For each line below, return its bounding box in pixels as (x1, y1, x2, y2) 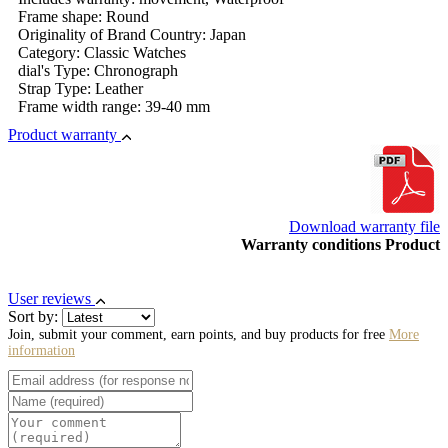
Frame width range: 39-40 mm (18, 97, 210, 115)
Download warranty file (289, 217, 440, 235)
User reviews (8, 289, 95, 307)
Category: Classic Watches (18, 43, 186, 61)
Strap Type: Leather (18, 79, 143, 97)
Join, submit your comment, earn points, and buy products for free (8, 326, 389, 342)
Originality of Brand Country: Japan (18, 25, 246, 43)
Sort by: (8, 307, 62, 325)
